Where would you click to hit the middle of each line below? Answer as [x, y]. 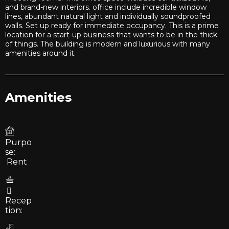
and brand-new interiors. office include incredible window [106, 7]
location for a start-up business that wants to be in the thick [111, 35]
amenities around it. [40, 53]
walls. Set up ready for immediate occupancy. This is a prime [112, 26]
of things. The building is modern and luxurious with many [108, 44]
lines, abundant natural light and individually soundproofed [108, 17]
